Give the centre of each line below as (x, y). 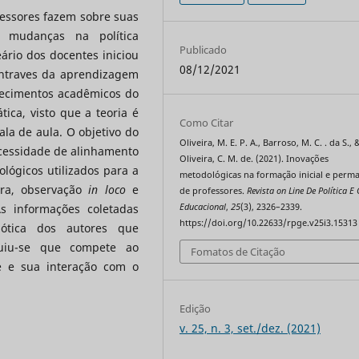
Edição (196, 308)
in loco (107, 190)
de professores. (214, 191)
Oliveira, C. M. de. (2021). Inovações (254, 159)
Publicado (204, 50)
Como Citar (207, 123)
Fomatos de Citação (238, 251)
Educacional (203, 207)
